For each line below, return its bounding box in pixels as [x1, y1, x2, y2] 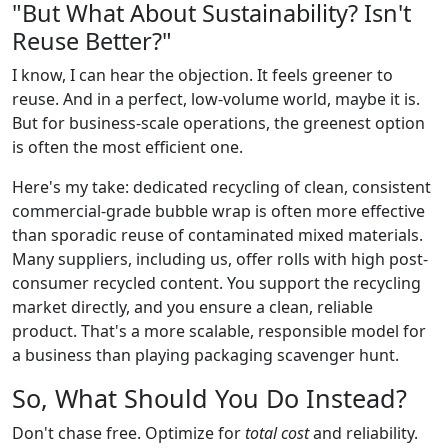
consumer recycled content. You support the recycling [12, 271, 421, 294]
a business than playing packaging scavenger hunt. [12, 343, 399, 366]
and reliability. [309, 421, 418, 444]
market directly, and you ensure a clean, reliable [12, 295, 373, 318]
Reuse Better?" [12, 24, 172, 57]
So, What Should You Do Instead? [12, 380, 407, 415]
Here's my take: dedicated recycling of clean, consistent [12, 175, 431, 198]
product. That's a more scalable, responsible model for [12, 319, 426, 342]
